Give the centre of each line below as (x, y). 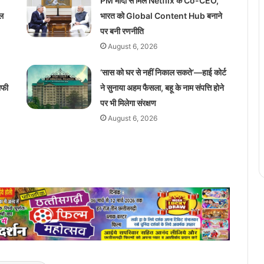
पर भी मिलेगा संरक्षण (128, 103)
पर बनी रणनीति (122, 31)
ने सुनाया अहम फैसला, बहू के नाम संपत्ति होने (162, 87)
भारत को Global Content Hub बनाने (161, 15)
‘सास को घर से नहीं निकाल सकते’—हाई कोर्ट (163, 72)
